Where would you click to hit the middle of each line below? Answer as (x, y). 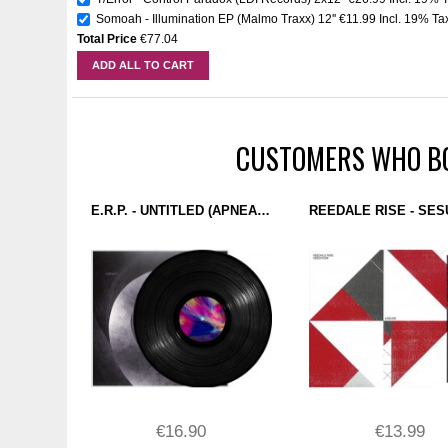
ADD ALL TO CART (143, 64)
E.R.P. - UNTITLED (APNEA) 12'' (263, 211)
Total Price (107, 38)
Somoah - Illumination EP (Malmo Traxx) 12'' (218, 18)
